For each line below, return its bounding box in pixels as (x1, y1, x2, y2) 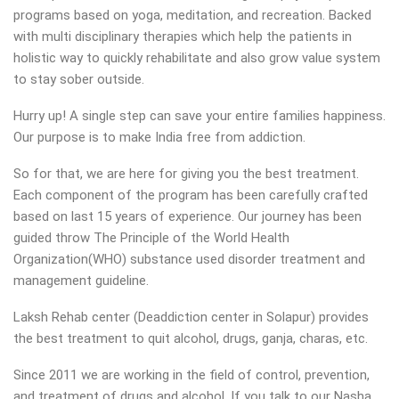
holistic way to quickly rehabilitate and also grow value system (13, 50, 380, 66)
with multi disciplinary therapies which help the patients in (13, 28, 352, 45)
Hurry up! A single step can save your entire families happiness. (13, 108, 386, 124)
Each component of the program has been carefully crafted (13, 187, 368, 203)
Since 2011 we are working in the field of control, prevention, (13, 367, 370, 383)
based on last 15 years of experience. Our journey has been (13, 208, 362, 224)
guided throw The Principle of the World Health (13, 230, 289, 246)
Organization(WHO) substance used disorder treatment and (13, 251, 365, 267)
